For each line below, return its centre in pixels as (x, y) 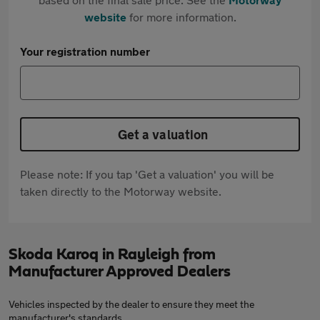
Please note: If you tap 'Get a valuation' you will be (147, 174)
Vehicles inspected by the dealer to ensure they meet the (131, 304)
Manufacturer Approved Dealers (120, 271)
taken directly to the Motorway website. (121, 191)
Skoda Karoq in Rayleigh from (112, 254)
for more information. (181, 17)
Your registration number (85, 51)
